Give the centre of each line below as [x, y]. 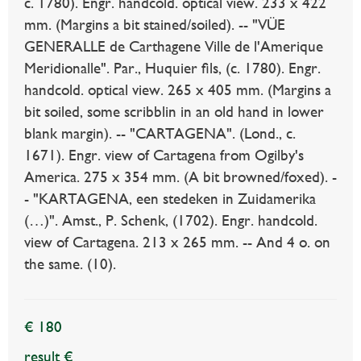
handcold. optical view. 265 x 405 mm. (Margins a [178, 90]
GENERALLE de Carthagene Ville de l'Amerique [174, 47]
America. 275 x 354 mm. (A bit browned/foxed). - [180, 177]
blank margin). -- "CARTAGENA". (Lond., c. [160, 134]
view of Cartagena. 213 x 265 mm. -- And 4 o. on [177, 243]
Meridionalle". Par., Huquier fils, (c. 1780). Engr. [172, 68]
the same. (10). [70, 264]
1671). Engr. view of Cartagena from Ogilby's [164, 156]
